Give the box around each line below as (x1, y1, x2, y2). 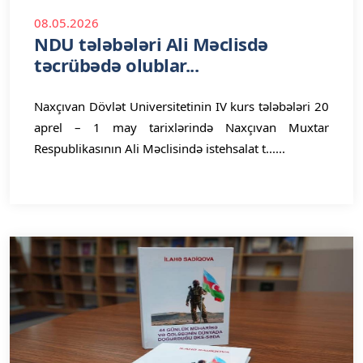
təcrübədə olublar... (34, 53, 199, 77)
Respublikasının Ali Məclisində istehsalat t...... (34, 140, 285, 156)
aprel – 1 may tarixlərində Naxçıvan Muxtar (34, 119, 329, 135)
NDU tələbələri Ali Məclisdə (34, 32, 268, 56)
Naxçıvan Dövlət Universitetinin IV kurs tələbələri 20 (34, 98, 329, 114)
